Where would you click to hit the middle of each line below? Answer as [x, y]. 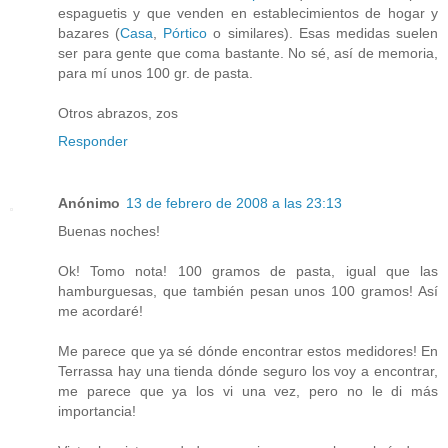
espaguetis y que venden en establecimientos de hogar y [248, 13]
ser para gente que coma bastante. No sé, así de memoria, [248, 53]
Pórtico [185, 33]
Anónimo [89, 203]
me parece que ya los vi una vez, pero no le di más [248, 391]
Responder [93, 141]
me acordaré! [100, 311]
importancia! [97, 411]
